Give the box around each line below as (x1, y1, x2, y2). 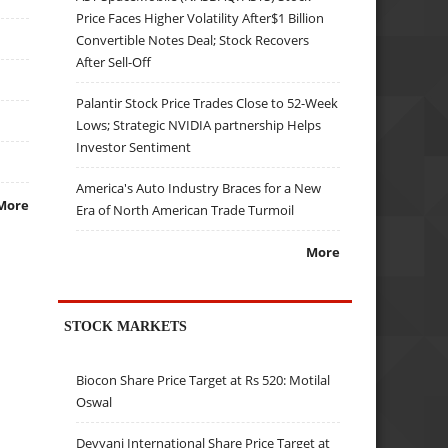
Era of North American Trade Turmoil (76, 200, 295, 219)
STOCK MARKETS (64, 317, 188, 334)
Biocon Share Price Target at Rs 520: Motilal (76, 371, 331, 390)
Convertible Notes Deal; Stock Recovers (76, 30, 310, 49)
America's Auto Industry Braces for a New (76, 178, 322, 197)
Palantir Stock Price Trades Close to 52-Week (76, 93, 339, 112)
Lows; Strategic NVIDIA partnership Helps (76, 115, 322, 134)
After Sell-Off (76, 52, 152, 71)
